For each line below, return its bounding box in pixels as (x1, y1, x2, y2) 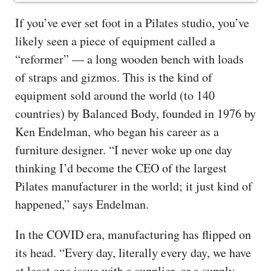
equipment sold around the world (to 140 (15, 87, 215, 103)
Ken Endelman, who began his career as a (15, 123, 219, 140)
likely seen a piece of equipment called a (15, 32, 215, 49)
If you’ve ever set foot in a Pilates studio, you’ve (15, 14, 249, 31)
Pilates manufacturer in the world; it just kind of (15, 177, 252, 194)
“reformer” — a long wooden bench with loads (15, 50, 244, 67)
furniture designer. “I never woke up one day (15, 141, 232, 158)
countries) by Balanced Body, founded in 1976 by (15, 105, 256, 122)
